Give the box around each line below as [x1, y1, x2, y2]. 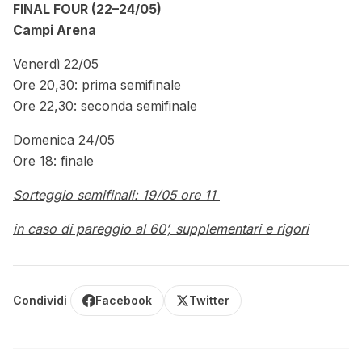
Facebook [95, 293, 152, 308]
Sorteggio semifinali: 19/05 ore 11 [13, 187, 220, 204]
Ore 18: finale [13, 153, 94, 170]
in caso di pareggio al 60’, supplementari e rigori [13, 221, 309, 238]
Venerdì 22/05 [13, 56, 99, 73]
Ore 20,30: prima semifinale [13, 77, 185, 94]
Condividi [13, 293, 67, 308]
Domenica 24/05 [13, 132, 119, 149]
